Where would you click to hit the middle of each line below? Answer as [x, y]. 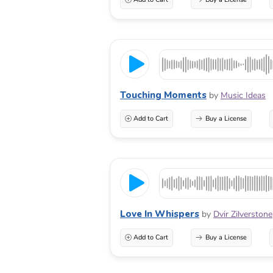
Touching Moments [163, 95]
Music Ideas [243, 95]
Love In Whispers [160, 214]
